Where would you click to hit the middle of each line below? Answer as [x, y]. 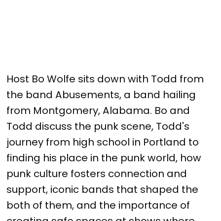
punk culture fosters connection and [97, 173]
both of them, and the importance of [98, 205]
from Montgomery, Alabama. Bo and [98, 110]
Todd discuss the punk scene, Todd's [98, 126]
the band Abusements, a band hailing [101, 94]
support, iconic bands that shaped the [103, 189]
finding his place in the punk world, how [104, 158]
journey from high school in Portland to [103, 142]
